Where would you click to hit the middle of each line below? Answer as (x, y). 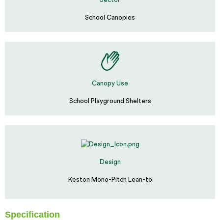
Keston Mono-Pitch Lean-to (110, 180)
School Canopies (110, 18)
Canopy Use (110, 83)
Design (110, 162)
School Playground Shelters (110, 101)
